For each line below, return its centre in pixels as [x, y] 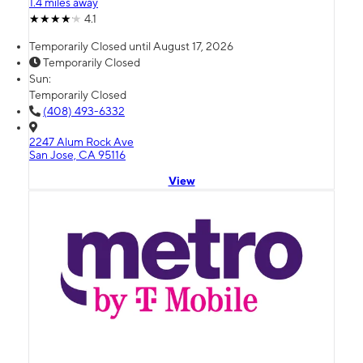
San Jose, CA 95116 [77, 154]
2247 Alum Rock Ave [81, 141]
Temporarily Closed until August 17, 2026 [131, 46]
